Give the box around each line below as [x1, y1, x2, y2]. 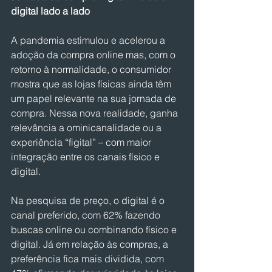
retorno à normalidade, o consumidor [11, 63, 174, 75]
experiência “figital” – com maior [11, 136, 154, 148]
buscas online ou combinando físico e [11, 223, 179, 236]
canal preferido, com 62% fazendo [11, 209, 163, 221]
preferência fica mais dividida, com [11, 253, 166, 265]
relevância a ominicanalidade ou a [11, 121, 164, 134]
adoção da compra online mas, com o [11, 49, 178, 61]
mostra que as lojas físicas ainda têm [11, 78, 174, 90]
